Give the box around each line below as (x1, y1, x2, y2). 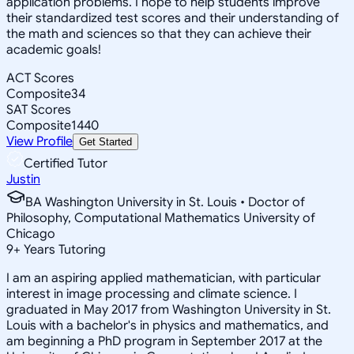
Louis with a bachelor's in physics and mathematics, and (6, 317, 329, 333)
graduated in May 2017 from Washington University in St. (6, 301, 331, 318)
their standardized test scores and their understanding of (6, 9, 339, 26)
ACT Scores (6, 70, 74, 86)
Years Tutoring (21, 241, 106, 258)
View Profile (6, 133, 73, 149)
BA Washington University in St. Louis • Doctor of (25, 194, 305, 210)
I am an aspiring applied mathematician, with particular (6, 269, 321, 286)
